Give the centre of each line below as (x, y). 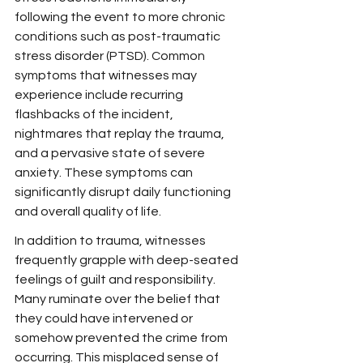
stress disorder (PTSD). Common (111, 56)
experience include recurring (100, 95)
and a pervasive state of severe (111, 153)
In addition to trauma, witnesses (111, 241)
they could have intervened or (105, 318)
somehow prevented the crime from (122, 338)
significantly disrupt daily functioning (124, 192)
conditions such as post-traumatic (119, 36)
